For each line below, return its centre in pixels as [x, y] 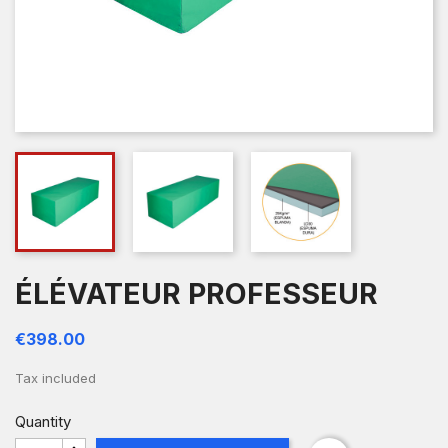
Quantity [43, 421]
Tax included [55, 378]
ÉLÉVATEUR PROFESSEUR [196, 293]
